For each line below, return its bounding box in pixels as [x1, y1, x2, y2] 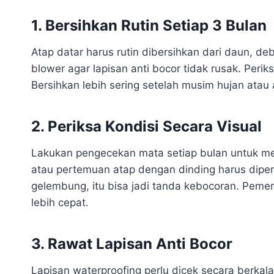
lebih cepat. [31, 196, 89, 209]
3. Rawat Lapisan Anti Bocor [31, 234, 232, 253]
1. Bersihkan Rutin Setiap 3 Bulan [31, 16, 267, 34]
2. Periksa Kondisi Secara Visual [31, 117, 262, 135]
